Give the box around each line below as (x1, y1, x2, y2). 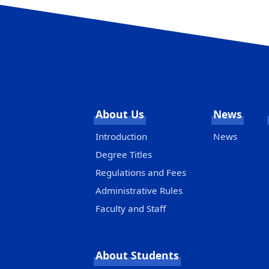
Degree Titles (95, 148, 152, 161)
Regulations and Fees (95, 166, 186, 179)
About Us (95, 107, 144, 122)
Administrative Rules (95, 184, 183, 197)
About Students (95, 248, 179, 263)
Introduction (95, 130, 147, 143)
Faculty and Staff (95, 202, 166, 215)
